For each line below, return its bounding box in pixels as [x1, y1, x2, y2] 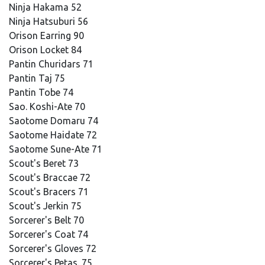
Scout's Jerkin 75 [9, 201, 84, 211]
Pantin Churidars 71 [9, 59, 96, 69]
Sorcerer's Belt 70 [9, 215, 86, 225]
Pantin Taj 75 [9, 73, 67, 83]
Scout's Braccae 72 [9, 172, 93, 183]
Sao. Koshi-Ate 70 [9, 101, 88, 112]
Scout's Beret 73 [9, 158, 81, 169]
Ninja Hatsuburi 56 [9, 16, 91, 27]
